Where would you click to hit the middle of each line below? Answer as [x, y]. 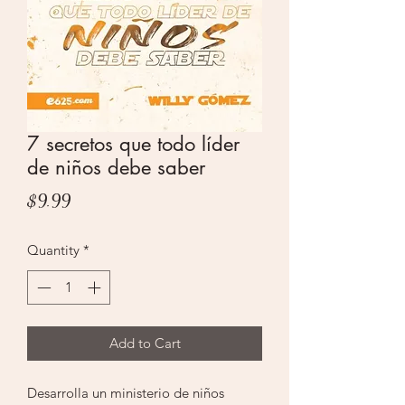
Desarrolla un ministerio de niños [126, 393]
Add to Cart [145, 344]
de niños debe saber [116, 167]
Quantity [53, 250]
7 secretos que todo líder [133, 143]
